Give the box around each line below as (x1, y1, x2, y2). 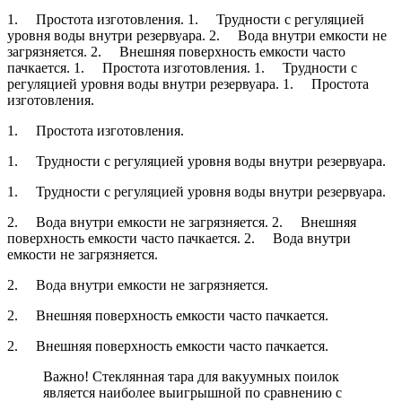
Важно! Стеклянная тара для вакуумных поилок (43, 369, 339, 385)
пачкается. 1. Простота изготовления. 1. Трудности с (7, 60, 357, 76)
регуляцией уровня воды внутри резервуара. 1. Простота (7, 76, 369, 92)
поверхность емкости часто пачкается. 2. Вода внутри (7, 231, 351, 247)
